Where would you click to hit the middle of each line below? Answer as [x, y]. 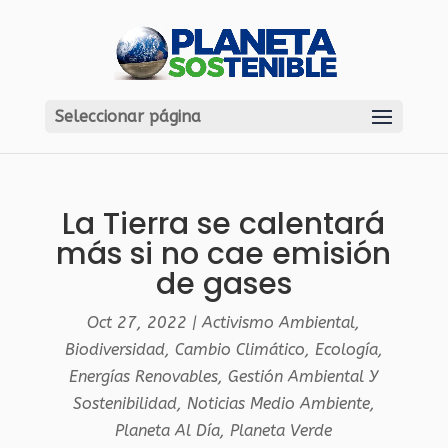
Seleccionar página [127, 116]
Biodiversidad [114, 349]
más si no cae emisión [224, 254]
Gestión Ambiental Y [303, 376]
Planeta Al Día [168, 430]
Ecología [346, 349]
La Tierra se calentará [224, 224]
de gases [223, 284]
